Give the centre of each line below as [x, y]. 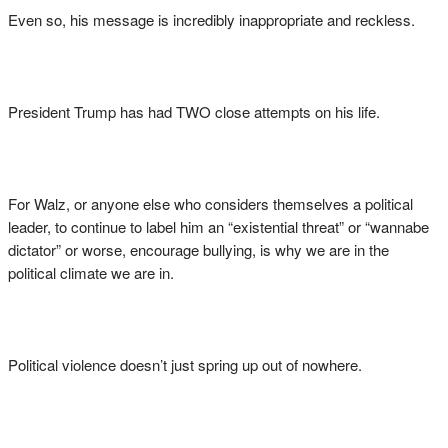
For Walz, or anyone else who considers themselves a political [210, 203]
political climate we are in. [93, 272]
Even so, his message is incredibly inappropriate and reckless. [213, 19]
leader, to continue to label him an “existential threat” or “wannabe [218, 226]
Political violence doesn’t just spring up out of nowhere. [185, 364]
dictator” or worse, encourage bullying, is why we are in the [198, 249]
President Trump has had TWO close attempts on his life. [196, 111]
